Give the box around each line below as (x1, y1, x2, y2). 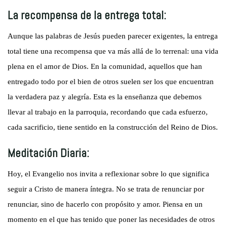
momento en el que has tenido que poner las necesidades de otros (8, 215, 215, 223)
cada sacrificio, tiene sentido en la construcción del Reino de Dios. (8, 123, 218, 131)
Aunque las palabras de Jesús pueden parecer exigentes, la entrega (8, 31, 218, 40)
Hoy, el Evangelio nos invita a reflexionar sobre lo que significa (8, 169, 210, 178)
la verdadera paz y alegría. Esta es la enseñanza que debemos (8, 92, 202, 101)
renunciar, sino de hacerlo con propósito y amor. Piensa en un (8, 200, 203, 208)
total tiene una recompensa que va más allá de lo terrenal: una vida (8, 47, 219, 55)
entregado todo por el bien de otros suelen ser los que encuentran (8, 77, 214, 86)
